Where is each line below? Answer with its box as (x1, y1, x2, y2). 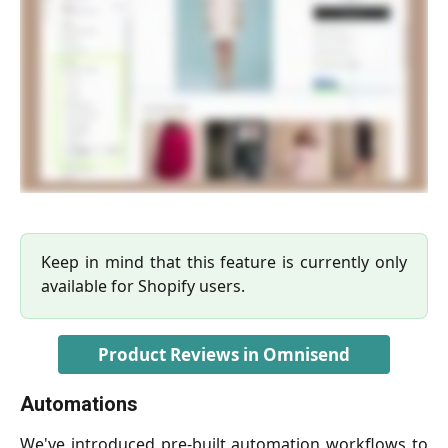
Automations (20, 391, 138, 416)
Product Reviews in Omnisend (98, 342, 350, 366)
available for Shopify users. (41, 274, 245, 297)
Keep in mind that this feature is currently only (41, 250, 407, 273)
